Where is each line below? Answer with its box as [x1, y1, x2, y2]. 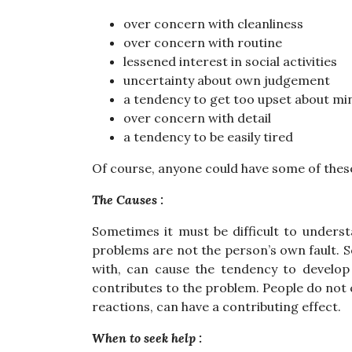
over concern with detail [123, 110, 271, 126]
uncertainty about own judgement [123, 72, 330, 88]
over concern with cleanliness [123, 16, 303, 31]
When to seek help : [92, 330, 202, 346]
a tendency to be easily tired [123, 129, 293, 145]
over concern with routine [123, 35, 282, 50]
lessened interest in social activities [123, 53, 337, 69]
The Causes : [92, 192, 163, 207]
